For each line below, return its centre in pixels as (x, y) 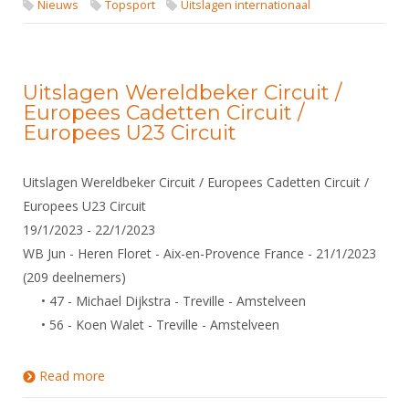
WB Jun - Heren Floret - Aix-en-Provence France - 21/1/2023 (199, 253)
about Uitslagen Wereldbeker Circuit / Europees (244, 376)
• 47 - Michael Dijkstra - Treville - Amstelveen (164, 301)
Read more (72, 376)
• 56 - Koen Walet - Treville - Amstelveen (151, 325)
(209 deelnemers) (74, 277)
